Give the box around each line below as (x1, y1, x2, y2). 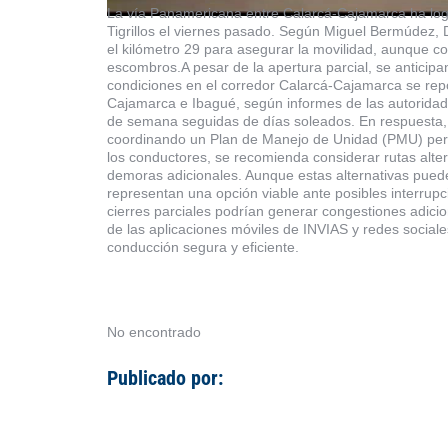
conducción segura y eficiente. (107, 238, 299, 255)
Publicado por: (107, 366, 223, 391)
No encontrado (107, 323, 201, 340)
